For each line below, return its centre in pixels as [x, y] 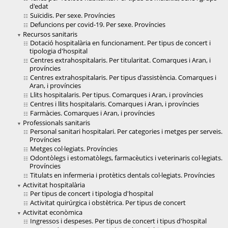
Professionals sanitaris [56, 123]
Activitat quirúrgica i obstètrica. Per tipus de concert [108, 203]
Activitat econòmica [53, 212]
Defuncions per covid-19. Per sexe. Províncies [98, 25]
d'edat [39, 6]
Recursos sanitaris [50, 34]
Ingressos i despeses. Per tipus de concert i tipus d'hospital [118, 221]
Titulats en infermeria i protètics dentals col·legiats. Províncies [122, 175]
